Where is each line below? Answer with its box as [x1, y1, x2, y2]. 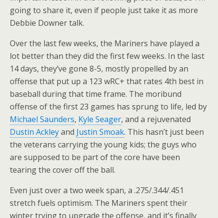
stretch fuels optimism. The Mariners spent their [10, 198, 187, 208]
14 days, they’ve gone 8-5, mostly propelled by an [10, 63, 188, 74]
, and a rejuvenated [121, 114, 191, 125]
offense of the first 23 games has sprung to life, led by [10, 101, 207, 112]
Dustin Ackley [10, 127, 59, 137]
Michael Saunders [10, 114, 74, 125]
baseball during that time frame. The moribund [10, 89, 182, 99]
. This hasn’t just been [124, 127, 204, 137]
